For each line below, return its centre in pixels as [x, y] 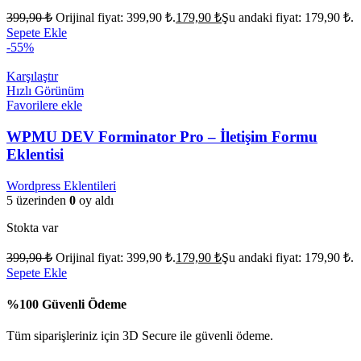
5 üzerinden [38, 200]
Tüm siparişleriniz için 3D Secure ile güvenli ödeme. [140, 336]
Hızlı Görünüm [45, 91]
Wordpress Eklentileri [61, 185]
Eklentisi [35, 154]
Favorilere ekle [44, 106]
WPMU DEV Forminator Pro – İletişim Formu [162, 136]
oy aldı [95, 200]
